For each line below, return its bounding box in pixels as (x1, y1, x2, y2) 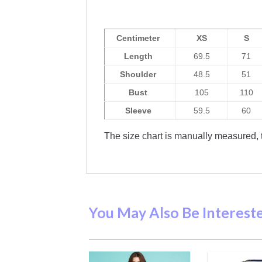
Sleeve (125, 105, 151, 115)
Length (123, 51, 153, 61)
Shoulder (120, 69, 157, 79)
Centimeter (116, 33, 160, 43)
